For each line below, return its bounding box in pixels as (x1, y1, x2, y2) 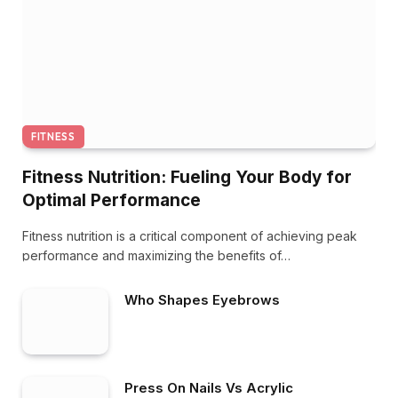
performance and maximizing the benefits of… (22, 247, 291, 263)
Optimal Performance (22, 189, 201, 211)
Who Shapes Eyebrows (124, 291, 280, 308)
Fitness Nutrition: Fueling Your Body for (22, 166, 352, 187)
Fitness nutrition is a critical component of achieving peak (22, 227, 357, 243)
